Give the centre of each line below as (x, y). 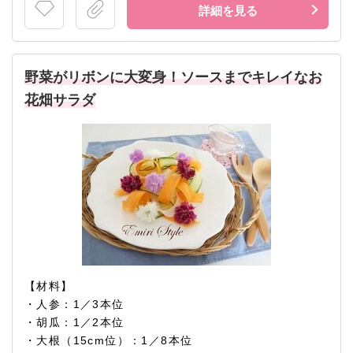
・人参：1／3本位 (74, 305)
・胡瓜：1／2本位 (74, 323)
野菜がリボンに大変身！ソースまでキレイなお (173, 78)
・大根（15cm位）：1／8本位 (109, 341)
